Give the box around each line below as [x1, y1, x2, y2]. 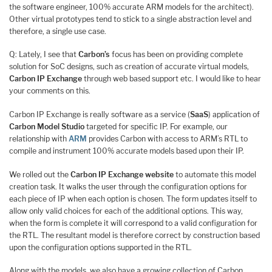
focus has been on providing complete [110, 50, 243, 59]
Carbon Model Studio [9, 122, 84, 132]
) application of [208, 110, 260, 120]
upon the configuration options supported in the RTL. [9, 242, 192, 252]
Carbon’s [78, 50, 110, 59]
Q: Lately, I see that [9, 50, 78, 59]
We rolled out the [9, 169, 70, 179]
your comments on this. [9, 86, 90, 96]
